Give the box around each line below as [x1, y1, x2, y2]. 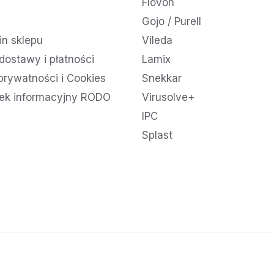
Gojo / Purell [141, 15, 201, 28]
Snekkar [141, 72, 182, 85]
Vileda [141, 34, 172, 47]
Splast [141, 129, 172, 142]
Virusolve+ [141, 91, 194, 104]
